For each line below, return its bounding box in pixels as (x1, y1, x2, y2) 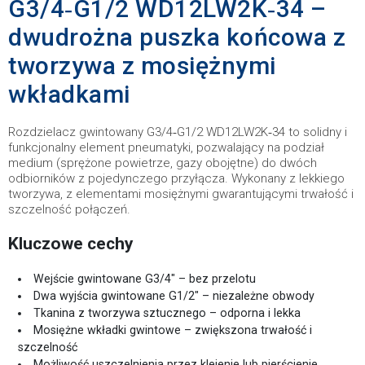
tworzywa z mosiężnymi (8, 51, 276, 80)
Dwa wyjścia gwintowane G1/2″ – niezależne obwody (33, 289, 315, 302)
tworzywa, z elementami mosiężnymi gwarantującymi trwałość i (8, 187, 354, 201)
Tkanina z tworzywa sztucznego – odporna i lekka (33, 306, 301, 319)
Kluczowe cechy (8, 234, 134, 253)
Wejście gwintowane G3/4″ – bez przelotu (33, 272, 257, 285)
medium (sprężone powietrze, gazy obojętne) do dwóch (8, 156, 317, 170)
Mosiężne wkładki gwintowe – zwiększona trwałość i (33, 323, 313, 336)
